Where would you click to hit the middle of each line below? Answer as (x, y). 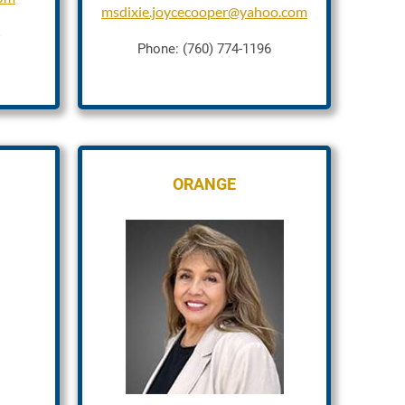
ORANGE (204, 184)
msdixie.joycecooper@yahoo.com (204, 11)
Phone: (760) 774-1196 (204, 49)
